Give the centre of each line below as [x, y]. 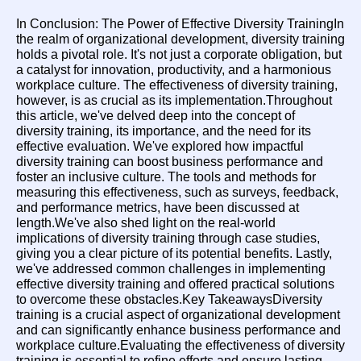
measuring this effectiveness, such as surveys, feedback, [177, 192]
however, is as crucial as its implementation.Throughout [174, 100]
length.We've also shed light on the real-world [146, 223]
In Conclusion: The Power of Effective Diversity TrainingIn [180, 24]
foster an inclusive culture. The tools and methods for [166, 177]
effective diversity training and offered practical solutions [175, 284]
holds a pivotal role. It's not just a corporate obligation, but [179, 54]
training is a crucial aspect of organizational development [178, 315]
